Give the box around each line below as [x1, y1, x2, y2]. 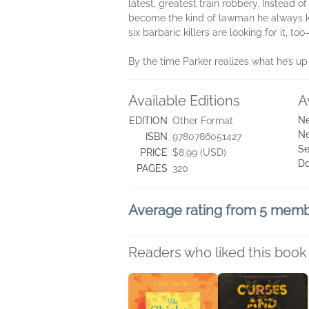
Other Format [172, 115, 233, 126]
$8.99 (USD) [172, 147, 226, 158]
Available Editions [128, 92, 240, 109]
